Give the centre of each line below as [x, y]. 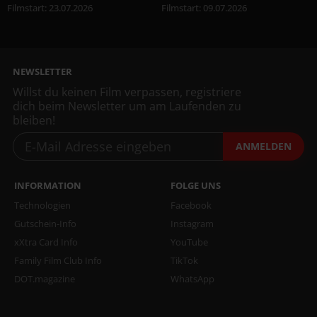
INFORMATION [48, 185]
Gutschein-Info [45, 223]
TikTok [184, 260]
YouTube [189, 242]
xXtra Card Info [46, 242]
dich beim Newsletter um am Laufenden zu [127, 106]
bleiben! [34, 120]
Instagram [192, 223]
